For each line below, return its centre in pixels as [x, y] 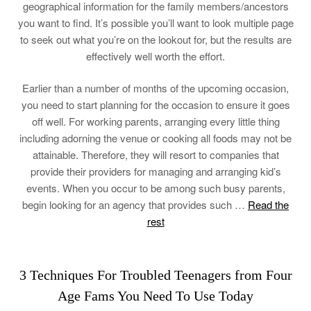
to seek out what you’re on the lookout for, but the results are [155, 39]
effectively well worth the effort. [155, 56]
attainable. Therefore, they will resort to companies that [155, 154]
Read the [268, 204]
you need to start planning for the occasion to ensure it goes [155, 104]
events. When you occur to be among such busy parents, [155, 188]
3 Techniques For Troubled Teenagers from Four [155, 275]
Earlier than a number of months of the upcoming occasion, [155, 88]
